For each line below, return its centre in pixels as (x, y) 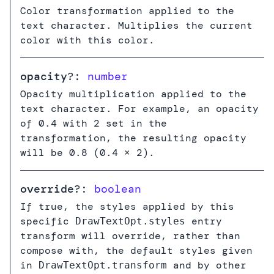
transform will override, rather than (130, 236)
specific (48, 221)
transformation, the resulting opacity (133, 138)
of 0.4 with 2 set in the (94, 123)
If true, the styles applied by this (127, 206)
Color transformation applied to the (127, 11)
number (108, 76)
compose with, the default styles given (136, 250)
